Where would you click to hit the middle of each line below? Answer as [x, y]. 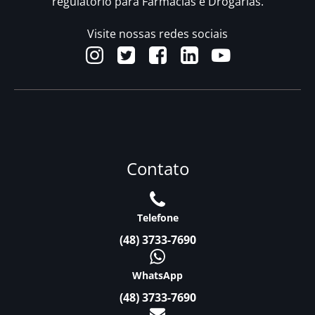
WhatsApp [157, 276]
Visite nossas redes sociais [157, 34]
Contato [157, 169]
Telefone [157, 218]
